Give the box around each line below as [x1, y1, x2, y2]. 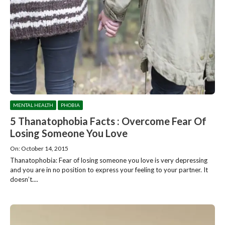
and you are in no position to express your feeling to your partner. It [10, 166, 208, 174]
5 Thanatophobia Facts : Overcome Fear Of [10, 115, 206, 128]
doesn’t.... [10, 175, 38, 184]
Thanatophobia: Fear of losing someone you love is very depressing [10, 156, 207, 165]
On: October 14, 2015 [10, 145, 68, 153]
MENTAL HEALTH [13, 102, 53, 108]
